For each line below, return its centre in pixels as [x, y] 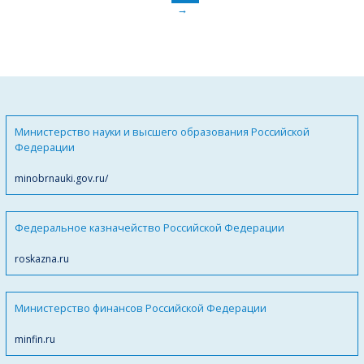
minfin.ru [35, 340]
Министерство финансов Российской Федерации [141, 308]
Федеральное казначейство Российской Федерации [149, 228]
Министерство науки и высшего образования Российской [162, 132]
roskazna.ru [42, 259]
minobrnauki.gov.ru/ [61, 179]
